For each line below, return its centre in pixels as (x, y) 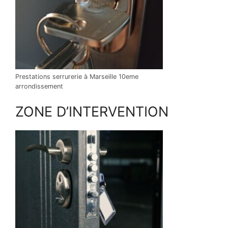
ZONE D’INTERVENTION (92, 112)
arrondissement (39, 86)
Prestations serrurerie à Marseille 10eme (77, 76)
